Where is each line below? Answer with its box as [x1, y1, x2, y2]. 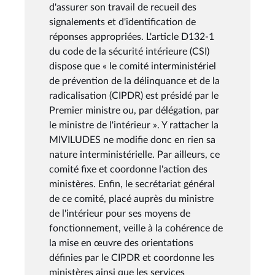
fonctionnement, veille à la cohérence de [49, 223, 223, 233]
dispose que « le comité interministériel [49, 61, 216, 71]
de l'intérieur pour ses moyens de [49, 208, 190, 219]
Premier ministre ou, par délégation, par [49, 105, 219, 115]
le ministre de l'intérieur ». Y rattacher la [49, 120, 219, 130]
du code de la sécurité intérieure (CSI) [49, 46, 209, 56]
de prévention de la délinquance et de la [49, 76, 220, 86]
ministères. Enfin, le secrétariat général [49, 179, 215, 189]
